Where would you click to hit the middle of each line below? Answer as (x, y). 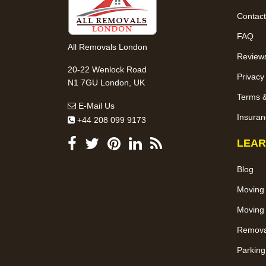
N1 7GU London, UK (106, 82)
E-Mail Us (95, 105)
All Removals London (107, 47)
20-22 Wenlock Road (107, 69)
